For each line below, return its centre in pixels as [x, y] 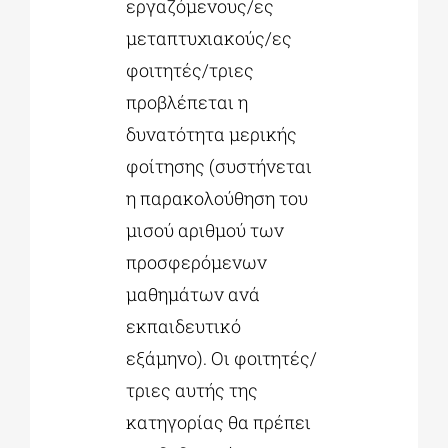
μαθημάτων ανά [192, 294]
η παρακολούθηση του [216, 198]
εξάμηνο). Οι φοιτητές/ [221, 358]
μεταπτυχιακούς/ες [208, 38]
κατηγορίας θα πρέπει [218, 422]
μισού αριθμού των [204, 230]
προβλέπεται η [186, 102]
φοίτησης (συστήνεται [218, 166]
